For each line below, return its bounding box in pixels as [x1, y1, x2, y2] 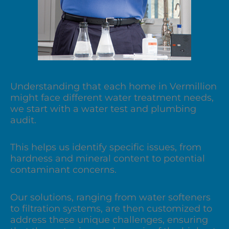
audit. [10, 114, 36, 126]
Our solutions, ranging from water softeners [10, 191, 211, 203]
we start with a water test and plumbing [10, 103, 196, 114]
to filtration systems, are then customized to [10, 202, 212, 214]
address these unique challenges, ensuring [10, 214, 208, 225]
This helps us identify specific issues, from [10, 142, 201, 153]
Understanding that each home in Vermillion [10, 80, 217, 92]
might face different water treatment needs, [10, 91, 214, 103]
